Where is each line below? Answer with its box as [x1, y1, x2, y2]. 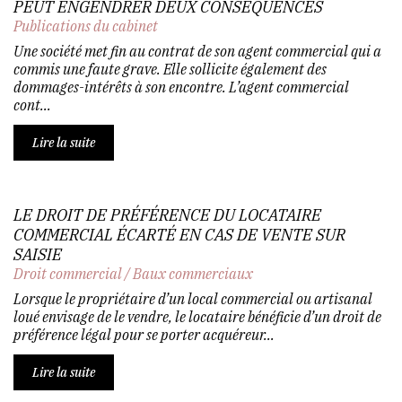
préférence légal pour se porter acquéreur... [13, 325, 275, 344]
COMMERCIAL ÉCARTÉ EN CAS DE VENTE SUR [13, 223, 345, 245]
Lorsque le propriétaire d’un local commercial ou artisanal [13, 289, 372, 308]
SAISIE [13, 243, 62, 265]
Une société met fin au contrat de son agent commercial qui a [13, 41, 381, 60]
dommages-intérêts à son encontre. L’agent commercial [13, 77, 349, 96]
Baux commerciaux [133, 264, 253, 283]
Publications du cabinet [13, 16, 158, 35]
